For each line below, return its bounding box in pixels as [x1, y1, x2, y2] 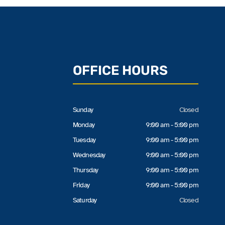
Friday [72, 180, 90, 189]
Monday [72, 120, 95, 129]
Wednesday [72, 150, 105, 159]
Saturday [72, 195, 97, 204]
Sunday [72, 105, 93, 114]
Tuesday [72, 135, 96, 144]
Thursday [72, 165, 98, 174]
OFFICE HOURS [72, 63, 168, 78]
